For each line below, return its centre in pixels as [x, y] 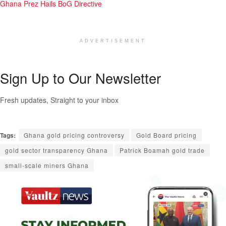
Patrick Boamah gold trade [162, 150]
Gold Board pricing [166, 135]
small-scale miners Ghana [47, 165]
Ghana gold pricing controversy [74, 135]
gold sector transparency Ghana [56, 150]
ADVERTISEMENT [113, 41]
